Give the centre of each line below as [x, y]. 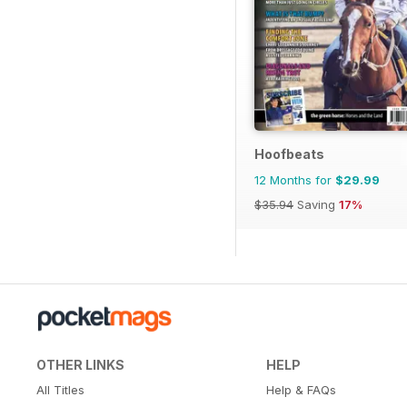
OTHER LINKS [80, 365]
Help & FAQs [301, 390]
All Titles [60, 390]
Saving [316, 205]
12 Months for [295, 180]
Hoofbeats [289, 154]
